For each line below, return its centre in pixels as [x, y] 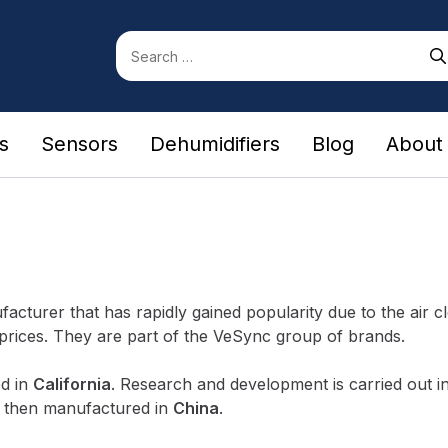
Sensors [79, 144]
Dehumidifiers [214, 144]
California [72, 383]
